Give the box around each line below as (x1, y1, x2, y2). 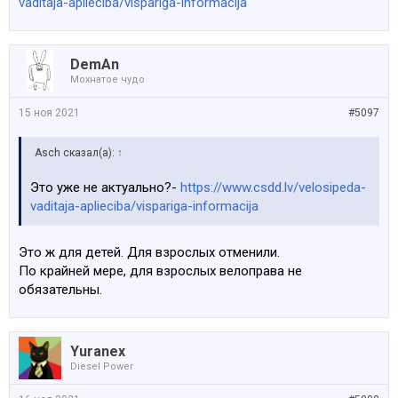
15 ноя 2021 (19, 107, 80, 120)
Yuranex (70, 343, 125, 361)
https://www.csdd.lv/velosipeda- (180, 179, 366, 196)
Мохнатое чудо (70, 74, 145, 86)
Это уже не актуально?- (30, 179, 180, 196)
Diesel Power (70, 361, 133, 373)
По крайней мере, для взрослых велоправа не (19, 263, 302, 280)
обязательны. (19, 282, 102, 298)
